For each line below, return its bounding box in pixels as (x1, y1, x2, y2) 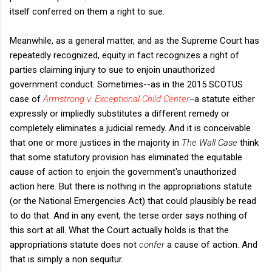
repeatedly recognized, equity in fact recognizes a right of (10, 49, 239, 61)
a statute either (194, 93, 255, 104)
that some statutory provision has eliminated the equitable (10, 151, 242, 163)
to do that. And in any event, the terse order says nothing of (10, 209, 248, 221)
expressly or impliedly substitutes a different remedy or (10, 107, 229, 119)
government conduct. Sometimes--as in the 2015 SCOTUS (10, 78, 243, 90)
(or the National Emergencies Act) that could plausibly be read (10, 195, 256, 206)
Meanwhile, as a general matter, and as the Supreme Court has (10, 35, 259, 46)
